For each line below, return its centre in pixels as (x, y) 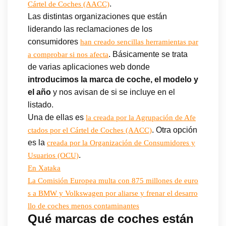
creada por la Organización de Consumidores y (121, 143)
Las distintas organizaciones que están (97, 16)
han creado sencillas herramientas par (139, 42)
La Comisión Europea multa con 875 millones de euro (113, 180)
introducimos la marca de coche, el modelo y (113, 79)
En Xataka (44, 168)
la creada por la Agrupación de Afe (141, 117)
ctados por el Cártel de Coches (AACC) (90, 130)
